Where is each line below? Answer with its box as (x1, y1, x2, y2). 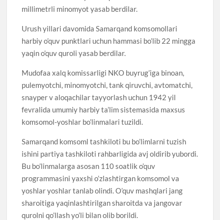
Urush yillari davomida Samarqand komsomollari (22, 24, 178, 33)
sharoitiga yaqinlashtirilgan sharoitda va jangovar (22, 198, 183, 207)
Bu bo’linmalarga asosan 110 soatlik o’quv (22, 161, 156, 170)
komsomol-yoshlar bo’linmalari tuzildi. (22, 117, 143, 126)
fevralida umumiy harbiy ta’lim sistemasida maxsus (22, 105, 186, 114)
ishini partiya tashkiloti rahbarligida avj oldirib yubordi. (22, 149, 198, 158)
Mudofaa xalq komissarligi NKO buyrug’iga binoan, (22, 68, 185, 77)
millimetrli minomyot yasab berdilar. (22, 4, 138, 13)
